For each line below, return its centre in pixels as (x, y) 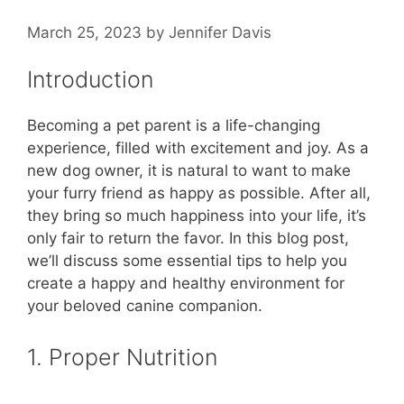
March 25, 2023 (84, 32)
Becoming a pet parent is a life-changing (174, 126)
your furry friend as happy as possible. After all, (199, 193)
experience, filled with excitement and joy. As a (198, 148)
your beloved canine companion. (145, 306)
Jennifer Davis (220, 32)
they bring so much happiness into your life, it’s (197, 216)
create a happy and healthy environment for (186, 284)
